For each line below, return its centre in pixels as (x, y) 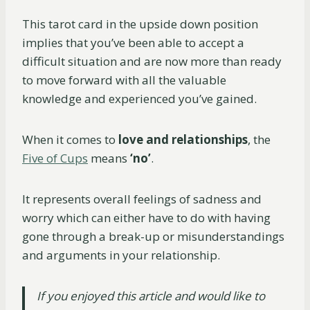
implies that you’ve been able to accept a (133, 43)
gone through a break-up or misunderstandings (153, 237)
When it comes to (70, 140)
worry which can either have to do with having (146, 218)
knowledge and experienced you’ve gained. (141, 99)
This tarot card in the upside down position (140, 24)
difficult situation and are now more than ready (152, 62)
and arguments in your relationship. (122, 255)
